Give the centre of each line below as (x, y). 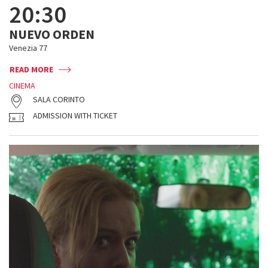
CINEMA (22, 86)
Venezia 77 (28, 48)
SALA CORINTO (59, 99)
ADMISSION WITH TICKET (75, 115)
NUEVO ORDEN (52, 34)
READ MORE (31, 69)
